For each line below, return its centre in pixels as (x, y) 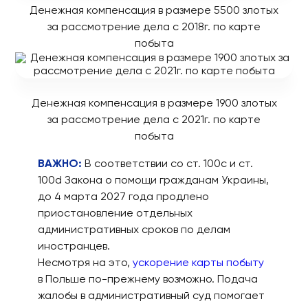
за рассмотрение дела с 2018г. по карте (154, 27)
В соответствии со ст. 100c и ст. (169, 164)
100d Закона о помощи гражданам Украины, (153, 180)
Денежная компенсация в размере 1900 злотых (154, 103)
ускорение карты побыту (198, 263)
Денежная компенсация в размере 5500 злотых (154, 11)
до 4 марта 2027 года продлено (123, 197)
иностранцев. (74, 246)
